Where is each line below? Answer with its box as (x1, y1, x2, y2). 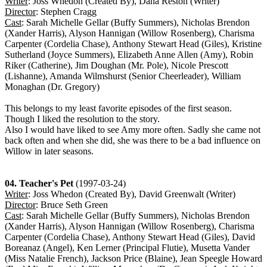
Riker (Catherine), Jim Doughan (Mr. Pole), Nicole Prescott (5, 60, 228, 71)
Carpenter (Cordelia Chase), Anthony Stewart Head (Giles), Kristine (5, 39, 262, 49)
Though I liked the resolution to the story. (5, 114, 160, 125)
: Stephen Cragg (36, 7, 97, 17)
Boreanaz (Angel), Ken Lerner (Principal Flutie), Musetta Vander (5, 243, 250, 253)
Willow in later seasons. (5, 146, 94, 157)
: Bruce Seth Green (36, 200, 108, 210)
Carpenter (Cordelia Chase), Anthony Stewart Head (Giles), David (5, 232, 255, 243)
